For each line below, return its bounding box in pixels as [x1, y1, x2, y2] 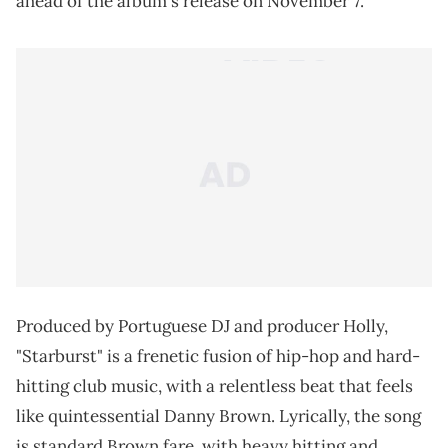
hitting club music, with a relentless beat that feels [16, 374, 413, 397]
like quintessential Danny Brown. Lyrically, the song [16, 404, 421, 427]
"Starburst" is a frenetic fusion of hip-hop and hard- [16, 344, 420, 367]
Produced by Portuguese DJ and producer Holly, [16, 314, 388, 337]
